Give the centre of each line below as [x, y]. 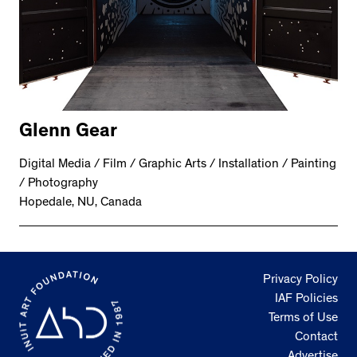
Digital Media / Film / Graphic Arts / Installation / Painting [178, 165]
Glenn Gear [68, 133]
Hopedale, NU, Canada [80, 203]
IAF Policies [306, 299]
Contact [316, 337]
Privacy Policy [300, 280]
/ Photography [59, 184]
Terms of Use [303, 318]
